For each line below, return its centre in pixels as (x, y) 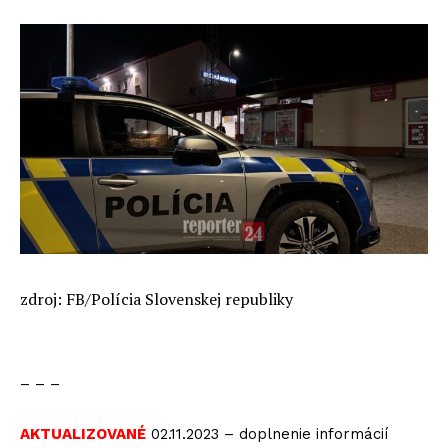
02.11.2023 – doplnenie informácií (269, 434)
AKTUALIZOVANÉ (83, 434)
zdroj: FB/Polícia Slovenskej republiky (156, 299)
